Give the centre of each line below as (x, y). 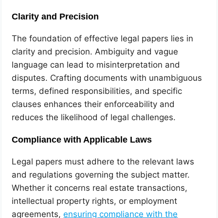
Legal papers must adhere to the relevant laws (103, 162)
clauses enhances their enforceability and (93, 104)
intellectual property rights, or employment (95, 201)
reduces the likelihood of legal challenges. (94, 118)
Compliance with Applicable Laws (82, 140)
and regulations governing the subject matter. (101, 175)
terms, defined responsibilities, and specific (97, 91)
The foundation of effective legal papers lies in (103, 39)
